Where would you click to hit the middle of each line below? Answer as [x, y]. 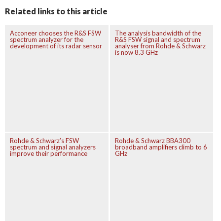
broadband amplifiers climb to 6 [161, 147]
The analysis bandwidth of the [158, 33]
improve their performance [49, 154]
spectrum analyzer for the [47, 39]
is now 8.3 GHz [136, 52]
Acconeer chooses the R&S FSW [55, 33]
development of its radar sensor [56, 46]
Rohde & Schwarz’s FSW [44, 141]
